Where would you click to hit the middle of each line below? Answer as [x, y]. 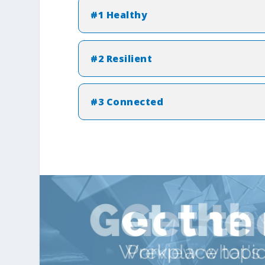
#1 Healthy [119, 15]
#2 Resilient [122, 58]
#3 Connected [127, 102]
